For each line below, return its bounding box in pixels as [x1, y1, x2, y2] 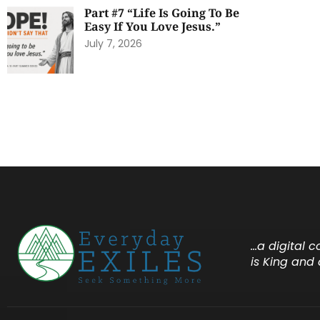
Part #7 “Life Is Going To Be [84, 5, 240, 21]
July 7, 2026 [84, 36, 143, 51]
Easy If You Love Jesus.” [84, 19, 221, 35]
